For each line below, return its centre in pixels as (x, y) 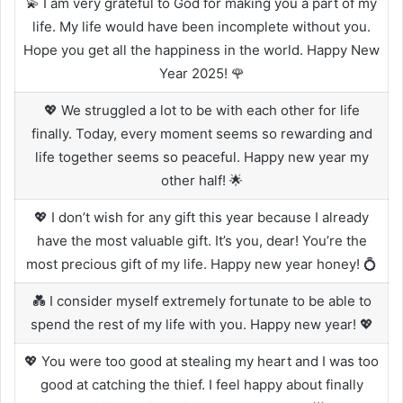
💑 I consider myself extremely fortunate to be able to (201, 300)
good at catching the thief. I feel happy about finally (201, 384)
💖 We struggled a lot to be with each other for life (201, 110)
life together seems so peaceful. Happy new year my (201, 157)
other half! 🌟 (201, 180)
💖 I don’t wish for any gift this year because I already (201, 217)
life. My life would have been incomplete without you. (201, 26)
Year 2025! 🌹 (201, 73)
